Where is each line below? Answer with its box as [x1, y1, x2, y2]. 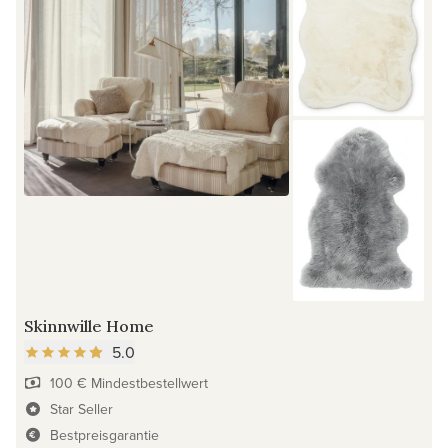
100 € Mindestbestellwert [49, 372, 208, 393]
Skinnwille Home [24, 315, 154, 336]
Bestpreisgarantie [49, 424, 159, 445]
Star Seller [49, 398, 113, 419]
